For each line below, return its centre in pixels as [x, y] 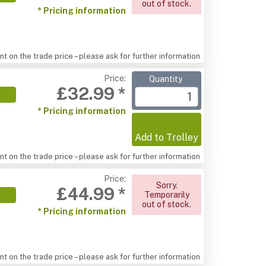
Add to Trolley [167, 137]
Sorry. [167, 185]
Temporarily [167, 195]
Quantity [167, 79]
